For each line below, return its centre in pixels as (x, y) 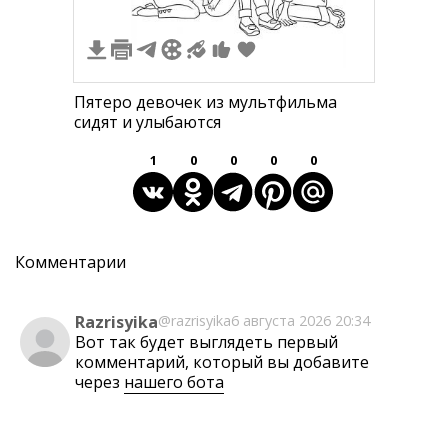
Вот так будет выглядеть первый (206, 342)
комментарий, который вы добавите (222, 362)
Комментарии (70, 262)
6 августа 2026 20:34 (300, 320)
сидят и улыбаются (147, 122)
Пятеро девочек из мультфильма (205, 102)
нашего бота (174, 382)
